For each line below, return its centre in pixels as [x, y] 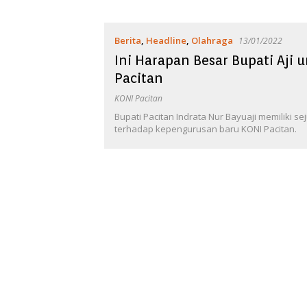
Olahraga [212, 40]
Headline [166, 40]
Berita [128, 40]
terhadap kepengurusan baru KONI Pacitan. [206, 128]
